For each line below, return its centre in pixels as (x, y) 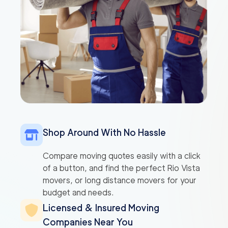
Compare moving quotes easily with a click (122, 156)
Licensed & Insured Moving (101, 208)
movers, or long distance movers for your (120, 181)
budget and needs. (78, 193)
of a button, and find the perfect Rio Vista (121, 168)
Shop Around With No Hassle (104, 133)
